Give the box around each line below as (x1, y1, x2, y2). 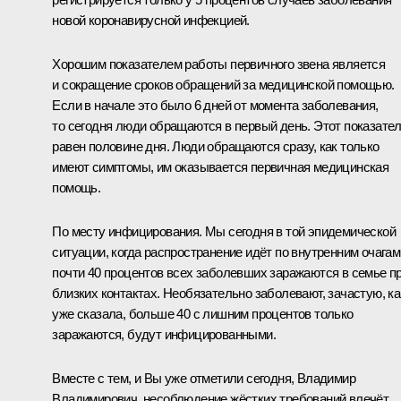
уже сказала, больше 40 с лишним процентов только (52, 305, 354, 321)
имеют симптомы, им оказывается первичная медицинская (52, 158, 389, 175)
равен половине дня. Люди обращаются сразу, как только (52, 138, 380, 154)
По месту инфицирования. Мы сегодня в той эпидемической (52, 223, 396, 239)
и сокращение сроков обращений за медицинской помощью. (52, 76, 395, 92)
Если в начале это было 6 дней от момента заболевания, (52, 97, 379, 113)
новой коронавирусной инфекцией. (52, 12, 250, 28)
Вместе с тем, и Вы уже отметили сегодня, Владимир (52, 370, 355, 386)
